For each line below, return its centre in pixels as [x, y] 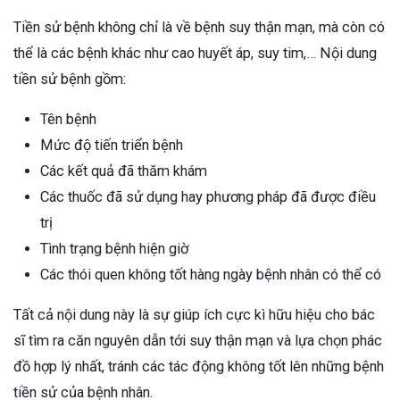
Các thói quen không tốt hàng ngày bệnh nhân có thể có [211, 274]
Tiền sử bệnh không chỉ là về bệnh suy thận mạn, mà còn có [199, 27]
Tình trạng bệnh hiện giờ [114, 248]
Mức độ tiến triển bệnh [112, 145]
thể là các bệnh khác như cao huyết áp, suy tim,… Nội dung [195, 53]
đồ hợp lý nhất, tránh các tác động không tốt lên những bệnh [199, 366]
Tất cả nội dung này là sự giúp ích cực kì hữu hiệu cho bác [194, 314]
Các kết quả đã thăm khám [124, 171]
